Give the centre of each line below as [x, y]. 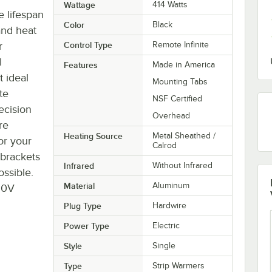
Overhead [172, 115]
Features [80, 65]
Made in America [184, 64]
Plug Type [82, 206]
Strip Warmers [179, 265]
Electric [166, 225]
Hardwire [170, 205]
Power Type [86, 226]
